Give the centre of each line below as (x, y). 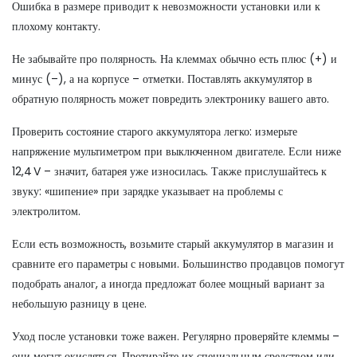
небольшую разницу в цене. (79, 304)
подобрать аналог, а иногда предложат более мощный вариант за (168, 284)
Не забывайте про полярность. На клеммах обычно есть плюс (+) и (175, 59)
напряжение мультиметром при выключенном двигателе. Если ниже (177, 151)
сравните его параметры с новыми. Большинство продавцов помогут (178, 264)
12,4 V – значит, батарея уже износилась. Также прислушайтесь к (169, 171)
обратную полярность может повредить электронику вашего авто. (171, 99)
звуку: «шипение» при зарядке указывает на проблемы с (147, 191)
